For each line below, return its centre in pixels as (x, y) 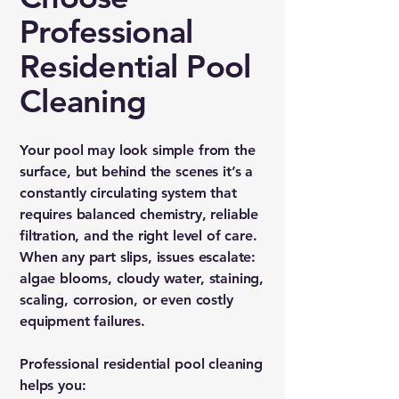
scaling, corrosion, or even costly (126, 300)
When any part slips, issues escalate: (138, 257)
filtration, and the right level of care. (138, 236)
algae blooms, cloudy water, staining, (142, 278)
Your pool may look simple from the (138, 150)
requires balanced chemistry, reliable (139, 214)
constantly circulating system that (128, 193)
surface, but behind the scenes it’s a (137, 171)
